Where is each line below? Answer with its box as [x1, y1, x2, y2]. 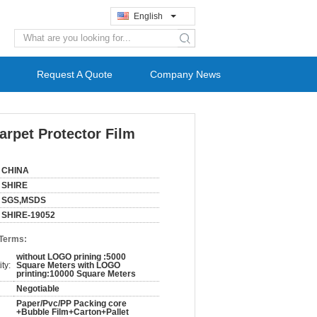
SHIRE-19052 [1, 210, 55, 220]
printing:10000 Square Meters [16, 269, 136, 279]
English [134, 11, 163, 21]
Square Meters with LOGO [16, 260, 120, 270]
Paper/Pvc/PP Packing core [16, 299, 127, 309]
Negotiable [16, 284, 59, 294]
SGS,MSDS [1, 195, 46, 205]
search [182, 38, 209, 49]
